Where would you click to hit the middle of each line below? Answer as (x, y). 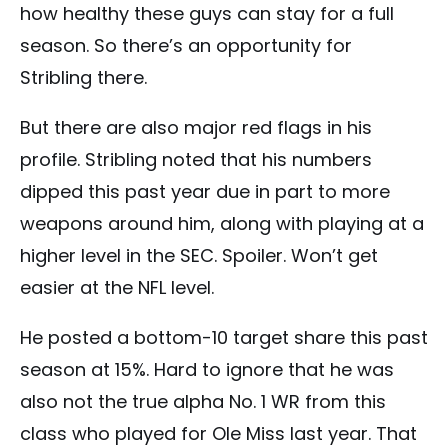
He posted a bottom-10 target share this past (224, 337)
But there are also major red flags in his (196, 127)
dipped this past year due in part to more (205, 191)
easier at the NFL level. (117, 287)
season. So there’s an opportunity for (186, 45)
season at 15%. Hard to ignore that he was (207, 369)
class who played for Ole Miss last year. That (218, 433)
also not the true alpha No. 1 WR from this (203, 401)
